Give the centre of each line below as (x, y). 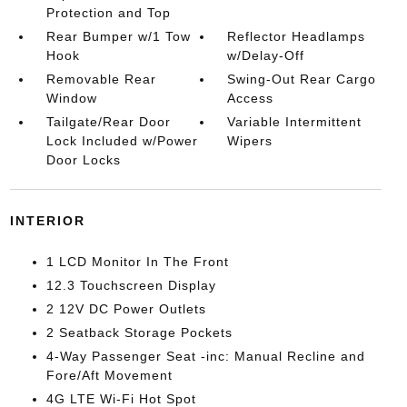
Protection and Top (108, 13)
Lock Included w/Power (122, 141)
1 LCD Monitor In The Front (137, 262)
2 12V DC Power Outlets (126, 309)
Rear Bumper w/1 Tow (118, 36)
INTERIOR (47, 221)
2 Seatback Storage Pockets (139, 333)
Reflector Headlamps (297, 36)
